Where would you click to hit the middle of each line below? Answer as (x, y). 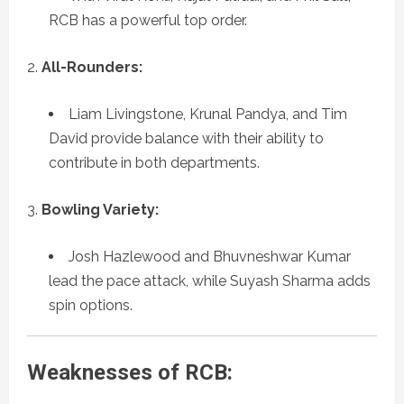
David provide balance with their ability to (186, 139)
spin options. (91, 306)
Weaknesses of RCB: (130, 373)
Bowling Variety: (100, 210)
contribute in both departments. (154, 163)
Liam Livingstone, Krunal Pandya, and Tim (208, 115)
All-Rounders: (92, 68)
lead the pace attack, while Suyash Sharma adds (210, 281)
